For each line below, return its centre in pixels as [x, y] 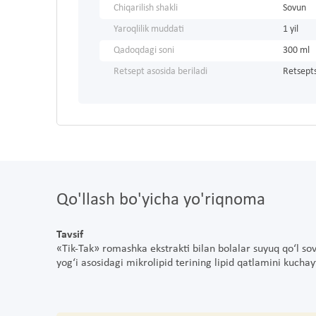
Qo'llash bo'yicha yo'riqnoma [161, 200]
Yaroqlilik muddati [149, 30]
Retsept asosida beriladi [160, 72]
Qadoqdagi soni [144, 51]
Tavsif [70, 235]
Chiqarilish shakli [146, 8]
